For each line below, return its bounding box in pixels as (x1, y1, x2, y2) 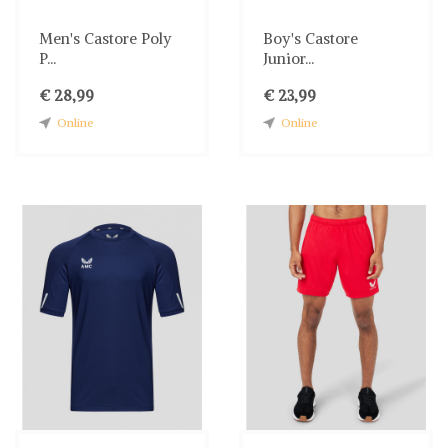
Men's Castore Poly (39, 28, 172, 48)
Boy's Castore (263, 28, 358, 48)
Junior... (263, 48, 314, 68)
